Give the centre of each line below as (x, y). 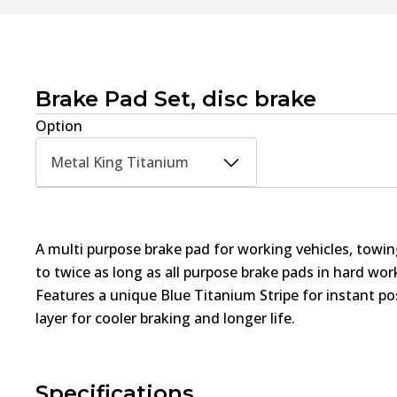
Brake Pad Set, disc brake (176, 98)
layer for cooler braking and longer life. (165, 318)
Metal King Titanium (120, 162)
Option (59, 125)
